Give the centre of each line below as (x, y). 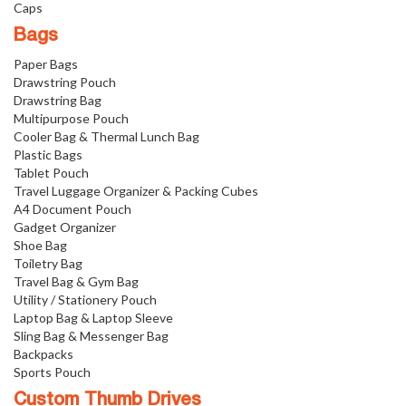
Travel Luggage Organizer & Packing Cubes (136, 191)
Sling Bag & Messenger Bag (91, 336)
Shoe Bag (40, 246)
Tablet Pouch (51, 173)
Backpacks (43, 354)
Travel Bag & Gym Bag (76, 282)
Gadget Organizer (65, 227)
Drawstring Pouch (65, 82)
